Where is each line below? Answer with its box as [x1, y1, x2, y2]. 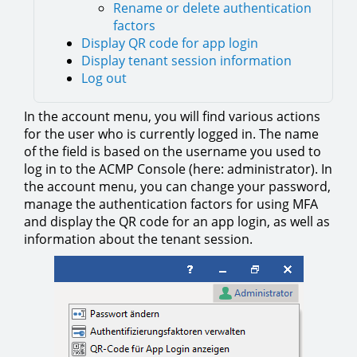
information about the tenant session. [24, 230, 253, 248]
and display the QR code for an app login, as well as [24, 213, 330, 230]
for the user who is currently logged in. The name [24, 125, 319, 143]
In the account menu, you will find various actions [24, 108, 320, 125]
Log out [81, 69, 127, 87]
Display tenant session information [81, 52, 292, 69]
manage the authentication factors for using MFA [24, 195, 318, 213]
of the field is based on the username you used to [24, 143, 321, 160]
